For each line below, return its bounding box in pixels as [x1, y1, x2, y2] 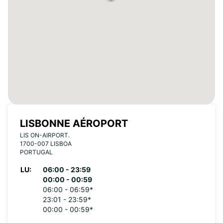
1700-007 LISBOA [20, 140, 72, 147]
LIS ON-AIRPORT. [20, 131, 70, 139]
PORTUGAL [20, 148, 53, 156]
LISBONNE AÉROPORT [20, 117, 128, 129]
